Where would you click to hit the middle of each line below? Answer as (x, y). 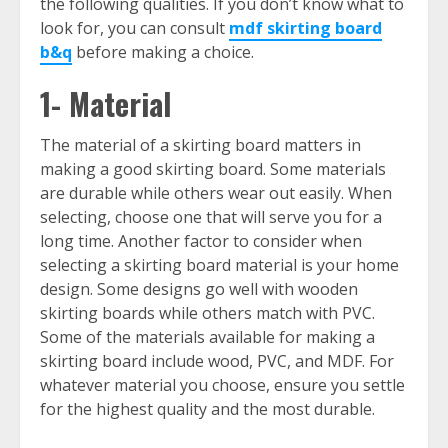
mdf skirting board (305, 28)
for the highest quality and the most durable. (209, 409)
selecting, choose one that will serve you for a (211, 217)
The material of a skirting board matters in (200, 145)
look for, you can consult (134, 28)
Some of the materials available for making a (207, 337)
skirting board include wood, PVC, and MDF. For (217, 361)
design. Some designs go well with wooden (199, 289)
